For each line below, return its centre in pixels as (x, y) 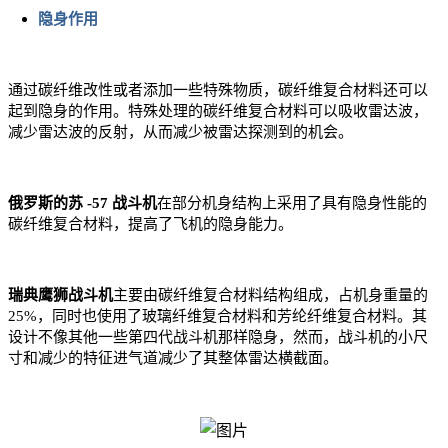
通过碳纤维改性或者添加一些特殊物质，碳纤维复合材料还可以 (218, 90)
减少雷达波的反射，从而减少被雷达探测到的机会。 (180, 132)
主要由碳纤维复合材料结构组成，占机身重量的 (270, 295)
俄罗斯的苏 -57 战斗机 (82, 203)
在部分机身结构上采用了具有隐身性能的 (292, 203)
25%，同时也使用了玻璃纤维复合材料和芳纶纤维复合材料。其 (217, 316)
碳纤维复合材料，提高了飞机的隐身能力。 (150, 224)
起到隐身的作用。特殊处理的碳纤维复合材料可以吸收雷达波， (218, 111)
